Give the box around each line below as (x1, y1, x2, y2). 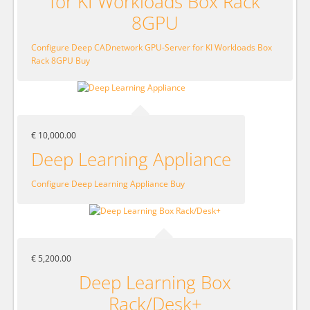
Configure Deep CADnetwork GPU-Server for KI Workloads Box (31, 41, 272, 53)
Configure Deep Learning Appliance (31, 177, 168, 190)
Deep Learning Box (79, 269, 231, 295)
